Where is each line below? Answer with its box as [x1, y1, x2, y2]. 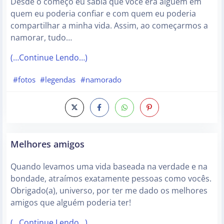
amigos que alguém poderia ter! [10, 196, 131, 208]
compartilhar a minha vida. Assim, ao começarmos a [10, 20, 208, 31]
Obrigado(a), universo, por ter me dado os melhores [10, 184, 207, 196]
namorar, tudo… [10, 32, 72, 43]
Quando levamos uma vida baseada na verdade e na [10, 160, 207, 172]
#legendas [40, 74, 76, 85]
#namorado [80, 74, 121, 85]
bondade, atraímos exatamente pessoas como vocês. [10, 172, 211, 184]
